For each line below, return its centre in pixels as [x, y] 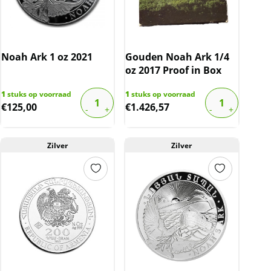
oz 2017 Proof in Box [174, 70]
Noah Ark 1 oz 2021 [47, 57]
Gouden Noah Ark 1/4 [178, 57]
